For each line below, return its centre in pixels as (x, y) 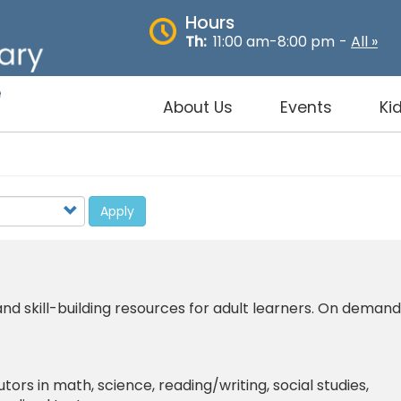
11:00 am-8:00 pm (274, 42)
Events (306, 108)
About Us (198, 108)
